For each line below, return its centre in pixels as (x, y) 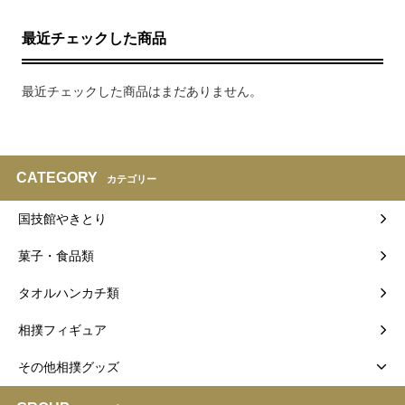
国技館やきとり (62, 218)
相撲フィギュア (62, 330)
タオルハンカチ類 (69, 292)
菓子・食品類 (56, 255)
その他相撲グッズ (69, 367)
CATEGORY (57, 177)
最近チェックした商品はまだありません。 (142, 91)
